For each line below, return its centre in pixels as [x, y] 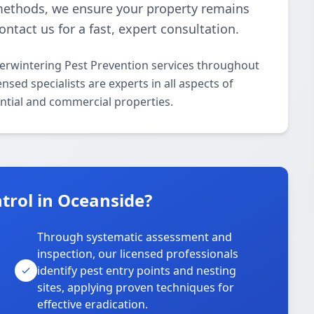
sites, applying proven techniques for [136, 287]
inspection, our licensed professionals [138, 254]
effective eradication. [93, 304]
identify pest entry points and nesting [137, 271]
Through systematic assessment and [135, 237]
